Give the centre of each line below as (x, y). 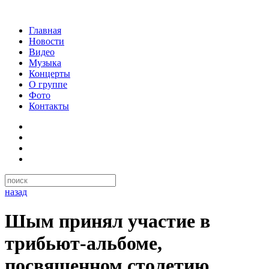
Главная (45, 30)
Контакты (49, 106)
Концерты (50, 74)
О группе (48, 84)
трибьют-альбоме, (83, 243)
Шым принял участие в (107, 221)
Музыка (45, 63)
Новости (47, 41)
